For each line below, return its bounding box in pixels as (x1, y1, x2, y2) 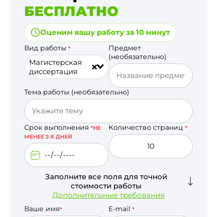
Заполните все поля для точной (45, 171, 167, 181)
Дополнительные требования (52, 190, 165, 200)
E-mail (108, 204, 132, 213)
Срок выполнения (24, 123, 91, 132)
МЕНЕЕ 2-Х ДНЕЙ (24, 133, 72, 140)
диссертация (29, 66, 77, 76)
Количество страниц (108, 123, 185, 132)
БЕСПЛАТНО (24, 2, 118, 19)
